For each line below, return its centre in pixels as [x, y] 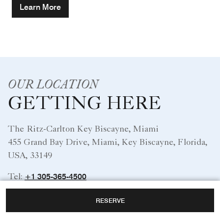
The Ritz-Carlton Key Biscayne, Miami [83, 129]
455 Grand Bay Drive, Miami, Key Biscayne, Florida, [108, 143]
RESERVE [110, 200]
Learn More [40, 7]
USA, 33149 [30, 156]
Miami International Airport [62, 207]
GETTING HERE [85, 105]
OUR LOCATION [53, 83]
